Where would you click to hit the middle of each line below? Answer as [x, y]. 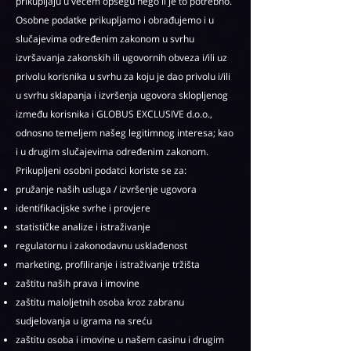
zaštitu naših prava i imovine [78, 283]
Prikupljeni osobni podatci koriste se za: [101, 170]
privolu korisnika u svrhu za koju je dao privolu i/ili [123, 76]
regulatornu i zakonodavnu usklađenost [101, 246]
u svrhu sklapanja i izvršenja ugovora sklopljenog [122, 95]
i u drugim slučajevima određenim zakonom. [112, 152]
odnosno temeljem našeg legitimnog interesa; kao [125, 133]
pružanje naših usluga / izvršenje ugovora [106, 189]
